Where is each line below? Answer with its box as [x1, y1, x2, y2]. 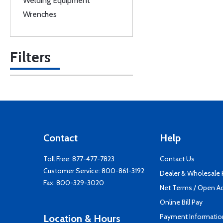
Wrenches [23, 9, 57, 19]
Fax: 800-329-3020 [43, 178, 104, 187]
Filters [10, 48, 51, 66]
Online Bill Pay [160, 198, 203, 207]
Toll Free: [43, 154, 72, 163]
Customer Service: [43, 166, 102, 175]
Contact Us [160, 154, 195, 163]
